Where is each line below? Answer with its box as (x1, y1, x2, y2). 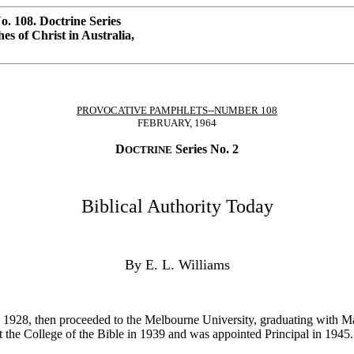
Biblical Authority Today (81, 196, 273, 217)
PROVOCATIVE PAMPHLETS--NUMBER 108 (77, 104, 277, 116)
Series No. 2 (172, 142, 239, 156)
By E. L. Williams (124, 257, 230, 273)
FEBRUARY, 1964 (137, 117, 217, 129)
